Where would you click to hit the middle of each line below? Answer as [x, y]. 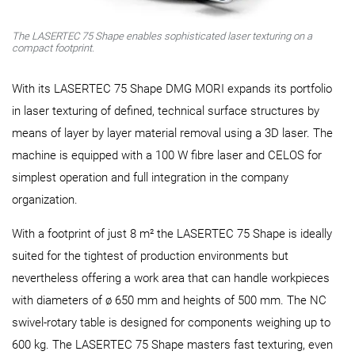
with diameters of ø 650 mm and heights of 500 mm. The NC [169, 300]
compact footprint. [53, 48]
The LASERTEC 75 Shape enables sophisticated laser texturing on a [162, 36]
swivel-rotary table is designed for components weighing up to [171, 322]
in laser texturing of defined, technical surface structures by [166, 111]
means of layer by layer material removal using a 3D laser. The [172, 133]
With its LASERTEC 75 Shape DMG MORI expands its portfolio [172, 88]
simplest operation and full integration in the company [150, 177]
